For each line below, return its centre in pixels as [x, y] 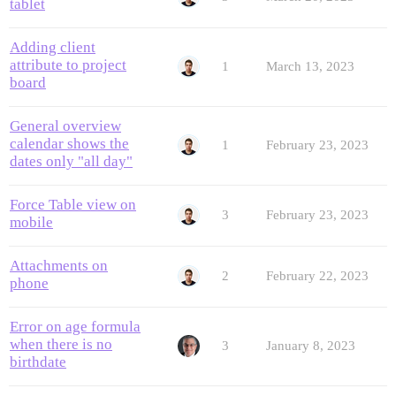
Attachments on [59, 266]
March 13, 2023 [310, 67]
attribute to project [68, 65]
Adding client [53, 48]
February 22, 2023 [317, 276]
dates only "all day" [71, 162]
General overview [65, 126]
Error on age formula [75, 327]
